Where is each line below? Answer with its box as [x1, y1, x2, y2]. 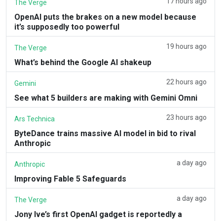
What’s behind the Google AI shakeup [14, 57, 151, 67]
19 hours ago [166, 42, 207, 50]
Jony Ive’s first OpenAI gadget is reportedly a [14, 209, 182, 219]
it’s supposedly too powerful [14, 22, 119, 32]
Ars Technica [14, 114, 55, 123]
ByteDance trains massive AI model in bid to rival [14, 128, 196, 138]
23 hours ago [166, 113, 207, 121]
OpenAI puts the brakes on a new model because [14, 12, 196, 22]
